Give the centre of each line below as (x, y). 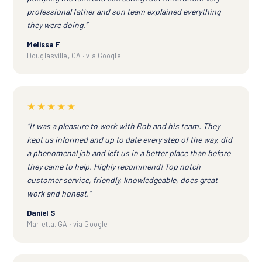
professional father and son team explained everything (124, 11)
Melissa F (44, 44)
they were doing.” (57, 25)
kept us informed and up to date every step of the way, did (130, 139)
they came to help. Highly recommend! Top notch (114, 166)
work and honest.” (59, 193)
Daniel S (41, 213)
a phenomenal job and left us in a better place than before (129, 153)
